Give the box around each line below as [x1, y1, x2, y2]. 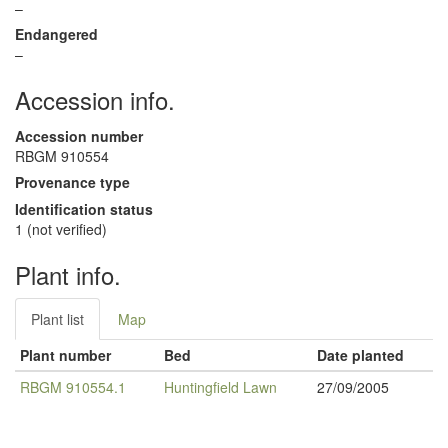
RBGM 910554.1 [20, 377, 126, 397]
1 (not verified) [15, 219, 107, 239]
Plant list [31, 309, 84, 329]
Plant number [20, 345, 111, 365]
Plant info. [15, 257, 121, 292]
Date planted [317, 345, 404, 365]
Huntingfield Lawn [164, 377, 277, 397]
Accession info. [15, 82, 175, 117]
